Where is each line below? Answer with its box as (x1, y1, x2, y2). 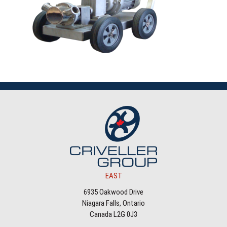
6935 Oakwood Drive (84, 187, 143, 197)
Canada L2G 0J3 (90, 209, 137, 219)
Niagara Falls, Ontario (82, 198, 145, 208)
